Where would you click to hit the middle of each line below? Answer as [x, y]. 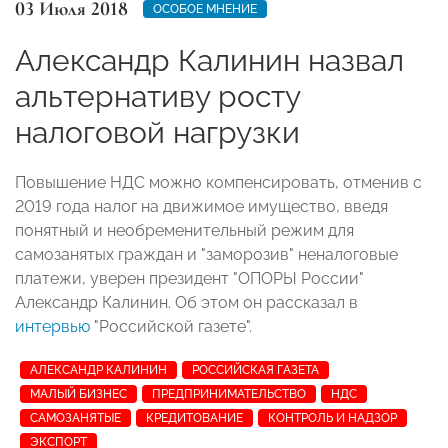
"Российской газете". [171, 326]
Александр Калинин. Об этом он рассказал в [186, 302]
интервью [52, 326]
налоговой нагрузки [157, 132]
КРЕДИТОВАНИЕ [194, 417]
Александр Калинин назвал [209, 60]
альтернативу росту [157, 96]
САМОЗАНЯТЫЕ [75, 417]
